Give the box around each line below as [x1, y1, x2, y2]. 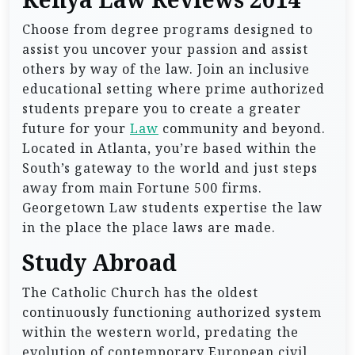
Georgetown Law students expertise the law [22, 199, 323, 216]
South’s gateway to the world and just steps [22, 159, 318, 177]
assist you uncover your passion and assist [22, 40, 308, 58]
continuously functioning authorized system [22, 303, 322, 321]
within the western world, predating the [22, 323, 299, 341]
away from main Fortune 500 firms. [22, 179, 262, 197]
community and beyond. [158, 120, 326, 137]
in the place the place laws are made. [22, 219, 276, 236]
